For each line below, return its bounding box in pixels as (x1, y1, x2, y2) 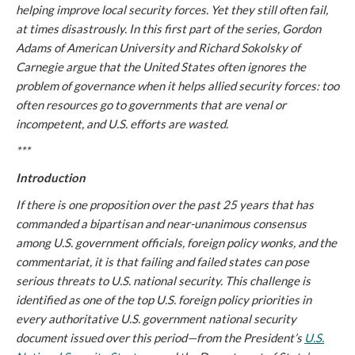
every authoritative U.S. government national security (16, 311, 296, 326)
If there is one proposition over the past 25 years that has (16, 197, 314, 212)
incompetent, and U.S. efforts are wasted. (16, 116, 228, 131)
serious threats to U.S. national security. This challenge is (16, 273, 311, 288)
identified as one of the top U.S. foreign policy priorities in (16, 292, 311, 307)
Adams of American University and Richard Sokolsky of (16, 40, 300, 55)
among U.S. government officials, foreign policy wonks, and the (16, 235, 337, 250)
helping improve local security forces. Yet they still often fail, (16, 2, 328, 17)
